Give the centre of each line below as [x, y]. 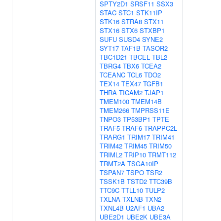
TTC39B [161, 181]
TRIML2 [111, 155]
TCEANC [112, 75]
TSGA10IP [143, 164]
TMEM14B [147, 101]
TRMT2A [112, 164]
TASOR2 [155, 48]
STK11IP [149, 13]
